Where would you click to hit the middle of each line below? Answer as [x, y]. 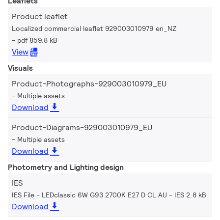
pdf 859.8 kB [37, 40]
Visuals [20, 68]
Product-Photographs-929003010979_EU [89, 83]
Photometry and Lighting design [66, 167]
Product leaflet [40, 16]
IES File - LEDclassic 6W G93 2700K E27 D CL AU [89, 195]
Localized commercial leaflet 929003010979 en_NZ [94, 28]
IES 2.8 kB [190, 195]
